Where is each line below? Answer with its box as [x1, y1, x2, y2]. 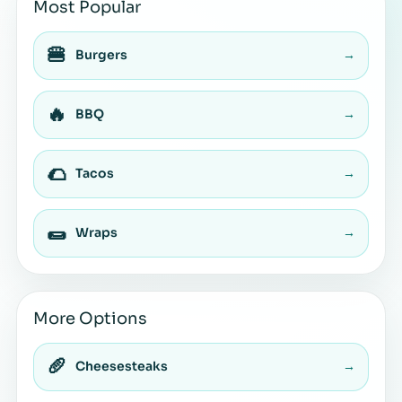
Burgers [75, 47, 127, 64]
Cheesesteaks [75, 358, 168, 375]
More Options [33, 308, 147, 328]
